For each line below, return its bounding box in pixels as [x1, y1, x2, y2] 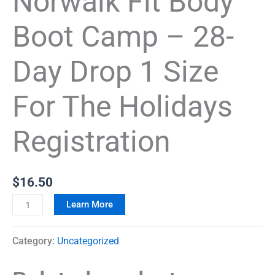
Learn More [66, 199, 113, 211]
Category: [12, 235, 57, 247]
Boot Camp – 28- [12, 19, 234, 54]
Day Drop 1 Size [12, 54, 219, 89]
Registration [12, 124, 171, 159]
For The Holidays [12, 89, 233, 124]
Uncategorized [57, 235, 119, 247]
